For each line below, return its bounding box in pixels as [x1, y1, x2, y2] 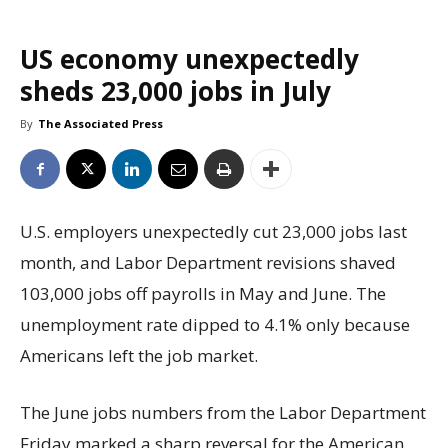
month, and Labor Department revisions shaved [20, 251, 396, 275]
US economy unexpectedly [20, 41, 359, 78]
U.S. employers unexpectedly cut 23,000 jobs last [20, 220, 407, 244]
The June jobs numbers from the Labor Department [20, 401, 426, 425]
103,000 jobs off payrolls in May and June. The [20, 282, 386, 306]
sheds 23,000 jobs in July [20, 73, 331, 110]
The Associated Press [38, 116, 163, 132]
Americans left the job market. [20, 344, 258, 368]
